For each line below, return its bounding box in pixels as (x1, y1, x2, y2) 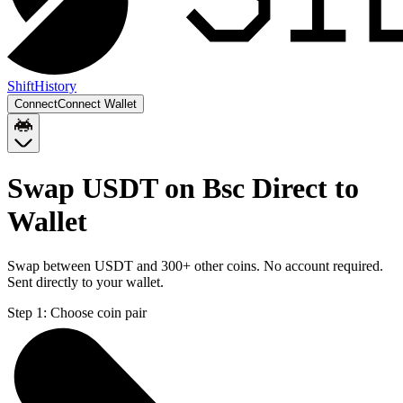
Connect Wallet (58, 97, 137, 111)
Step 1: (7, 304, 47, 320)
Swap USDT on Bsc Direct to (7, 172, 359, 205)
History (34, 78, 76, 94)
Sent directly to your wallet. (7, 273, 164, 290)
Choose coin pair (50, 304, 147, 320)
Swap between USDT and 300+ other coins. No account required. (7, 257, 383, 273)
